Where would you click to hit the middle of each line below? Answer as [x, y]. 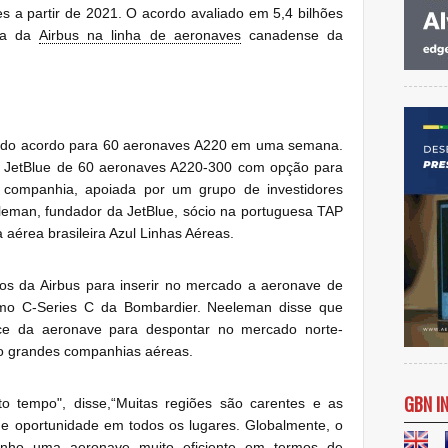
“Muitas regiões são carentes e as [226, 402]
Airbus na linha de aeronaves [140, 34]
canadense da [292, 34]
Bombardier [160, 306]
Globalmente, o [294, 424]
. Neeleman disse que [270, 306]
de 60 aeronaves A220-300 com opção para [200, 166]
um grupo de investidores [254, 188]
